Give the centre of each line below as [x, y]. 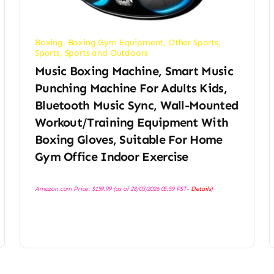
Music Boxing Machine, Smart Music [134, 71]
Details [201, 189]
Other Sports [193, 43]
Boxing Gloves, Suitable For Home [128, 140]
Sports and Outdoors [106, 53]
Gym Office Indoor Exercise [111, 157]
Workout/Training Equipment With [131, 123]
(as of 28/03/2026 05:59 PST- [151, 189]
